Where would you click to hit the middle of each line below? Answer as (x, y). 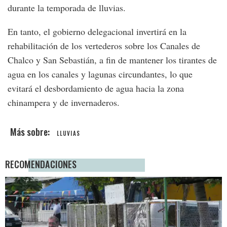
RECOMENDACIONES (41, 164)
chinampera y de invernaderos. (64, 103)
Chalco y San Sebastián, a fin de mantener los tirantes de (112, 60)
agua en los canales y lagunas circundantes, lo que (100, 74)
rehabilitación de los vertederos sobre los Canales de (104, 46)
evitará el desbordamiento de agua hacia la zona (96, 88)
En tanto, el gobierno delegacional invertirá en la (97, 32)
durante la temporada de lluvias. (67, 8)
